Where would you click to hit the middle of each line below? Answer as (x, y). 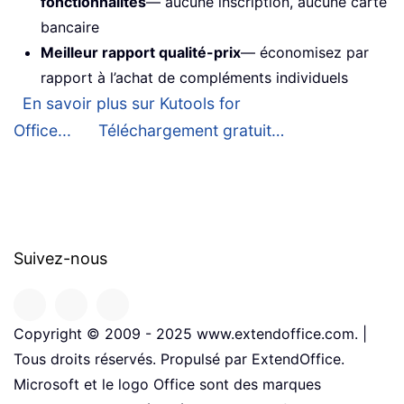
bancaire (70, 28)
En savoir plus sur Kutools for (132, 104)
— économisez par (305, 53)
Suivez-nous (60, 259)
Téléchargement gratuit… (191, 131)
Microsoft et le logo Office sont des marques (167, 385)
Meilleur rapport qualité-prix (141, 53)
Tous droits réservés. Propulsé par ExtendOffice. (179, 359)
